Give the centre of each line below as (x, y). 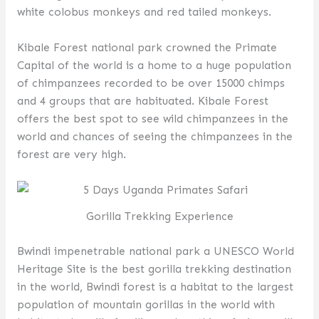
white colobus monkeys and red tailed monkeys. (144, 12)
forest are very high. (71, 155)
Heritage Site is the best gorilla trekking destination (154, 268)
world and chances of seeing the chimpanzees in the (155, 137)
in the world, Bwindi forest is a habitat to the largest (155, 286)
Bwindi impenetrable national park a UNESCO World (155, 251)
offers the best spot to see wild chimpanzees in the (152, 119)
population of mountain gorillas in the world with (146, 304)
